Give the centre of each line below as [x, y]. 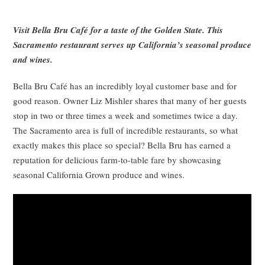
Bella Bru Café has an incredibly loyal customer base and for [125, 85]
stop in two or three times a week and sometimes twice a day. [126, 115]
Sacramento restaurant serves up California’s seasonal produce [132, 44]
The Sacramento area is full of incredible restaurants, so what [126, 130]
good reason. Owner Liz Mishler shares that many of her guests [130, 100]
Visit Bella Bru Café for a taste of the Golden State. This [118, 30]
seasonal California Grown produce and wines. [99, 174]
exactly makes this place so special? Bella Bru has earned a [122, 145]
